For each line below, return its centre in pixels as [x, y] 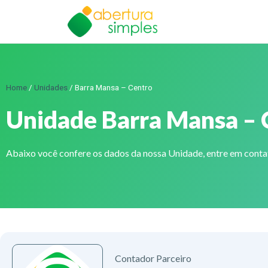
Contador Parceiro [153, 258]
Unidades [51, 87]
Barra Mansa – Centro [114, 87]
